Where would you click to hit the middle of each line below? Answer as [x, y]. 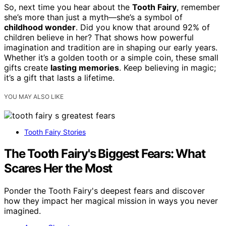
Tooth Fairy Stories [55, 132]
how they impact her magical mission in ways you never [111, 201]
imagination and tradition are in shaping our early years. [111, 48]
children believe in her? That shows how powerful [99, 38]
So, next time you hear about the [68, 7]
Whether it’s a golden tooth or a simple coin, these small [111, 58]
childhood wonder [40, 27]
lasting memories [85, 68]
